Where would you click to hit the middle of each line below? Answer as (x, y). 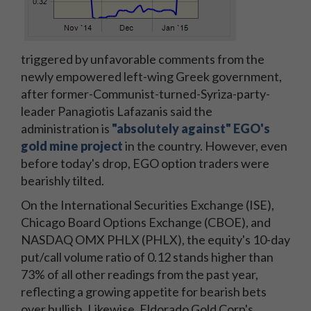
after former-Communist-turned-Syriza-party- (145, 94)
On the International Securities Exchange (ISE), (148, 205)
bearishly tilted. (62, 180)
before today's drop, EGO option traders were (145, 163)
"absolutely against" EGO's (191, 128)
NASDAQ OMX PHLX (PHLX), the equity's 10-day (155, 239)
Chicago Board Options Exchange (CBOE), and (146, 222)
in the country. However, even (205, 146)
